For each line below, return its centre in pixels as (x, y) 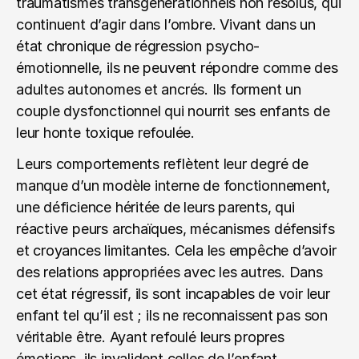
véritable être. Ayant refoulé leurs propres (150, 337)
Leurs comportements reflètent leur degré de (162, 164)
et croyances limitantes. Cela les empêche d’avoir (176, 250)
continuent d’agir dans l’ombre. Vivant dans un (166, 24)
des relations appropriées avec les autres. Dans (169, 272)
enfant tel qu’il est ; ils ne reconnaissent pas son (172, 315)
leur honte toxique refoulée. (105, 133)
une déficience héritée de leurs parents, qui (155, 207)
